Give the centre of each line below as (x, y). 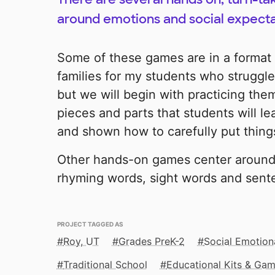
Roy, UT (81, 242)
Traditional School (105, 265)
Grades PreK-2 (151, 242)
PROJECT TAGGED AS (90, 223)
